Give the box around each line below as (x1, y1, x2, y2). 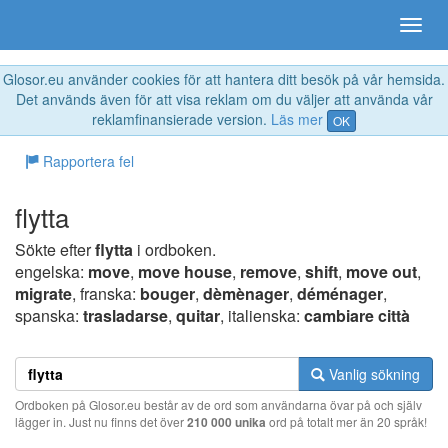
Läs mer (271, 109, 323, 129)
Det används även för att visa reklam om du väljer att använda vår (15, 89, 433, 109)
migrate (15, 282, 72, 306)
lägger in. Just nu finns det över (15, 413, 187, 431)
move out (346, 260, 417, 284)
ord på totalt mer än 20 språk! (266, 413, 427, 431)
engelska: (15, 260, 88, 284)
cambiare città (304, 304, 410, 328)
